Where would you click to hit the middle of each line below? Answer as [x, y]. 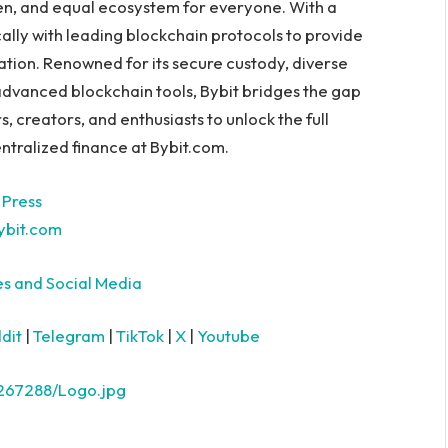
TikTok [140, 336]
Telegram [69, 336]
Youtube [228, 336]
